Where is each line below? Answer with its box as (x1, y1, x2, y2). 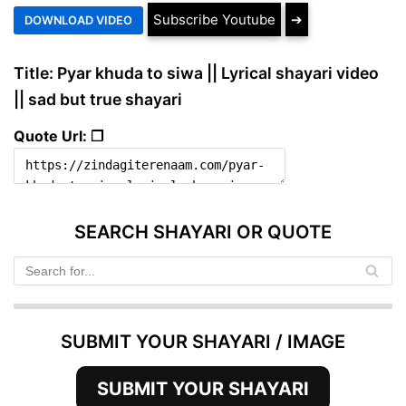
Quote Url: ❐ (14, 126, 103, 145)
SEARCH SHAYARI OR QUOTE (74, 220, 332, 243)
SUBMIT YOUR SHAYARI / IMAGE (61, 330, 345, 353)
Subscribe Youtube (153, 10, 275, 28)
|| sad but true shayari (14, 89, 182, 109)
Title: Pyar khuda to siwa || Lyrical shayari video (14, 63, 379, 82)
